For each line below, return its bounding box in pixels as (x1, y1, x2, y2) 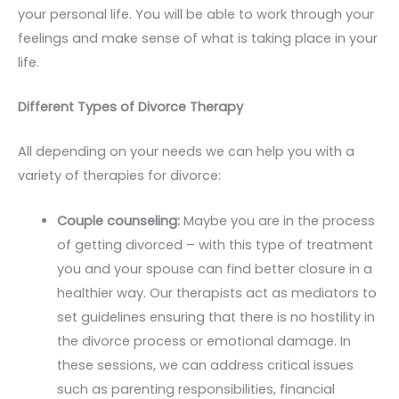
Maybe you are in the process (183, 211, 375, 230)
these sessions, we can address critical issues (56, 355, 354, 374)
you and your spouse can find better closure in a (56, 259, 372, 278)
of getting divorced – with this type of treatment (56, 235, 373, 254)
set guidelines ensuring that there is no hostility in (56, 307, 375, 326)
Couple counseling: (56, 211, 183, 230)
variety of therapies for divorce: (18, 167, 221, 185)
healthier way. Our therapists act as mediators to (56, 283, 377, 302)
